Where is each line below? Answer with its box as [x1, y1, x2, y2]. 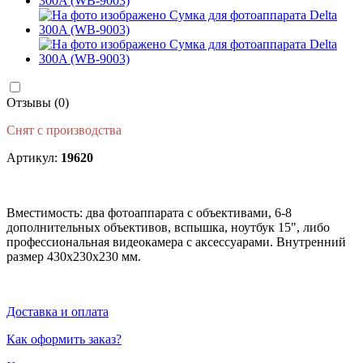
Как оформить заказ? [6, 331, 122, 346]
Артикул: [6, 150, 61, 164]
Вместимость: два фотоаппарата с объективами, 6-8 [6, 205, 292, 220]
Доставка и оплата [6, 304, 109, 318]
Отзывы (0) [6, 95, 69, 109]
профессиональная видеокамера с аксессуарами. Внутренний [6, 234, 346, 249]
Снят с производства [6, 122, 122, 137]
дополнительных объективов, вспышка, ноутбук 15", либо [6, 220, 330, 234]
